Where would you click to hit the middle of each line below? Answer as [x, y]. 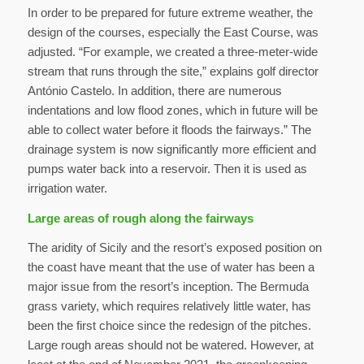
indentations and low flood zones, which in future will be [172, 110]
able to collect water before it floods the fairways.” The [169, 129]
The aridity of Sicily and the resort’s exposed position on [174, 248]
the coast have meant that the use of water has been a [171, 267]
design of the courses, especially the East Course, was [173, 32]
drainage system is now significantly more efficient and [171, 149]
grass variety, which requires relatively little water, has [169, 306]
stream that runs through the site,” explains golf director [173, 71]
